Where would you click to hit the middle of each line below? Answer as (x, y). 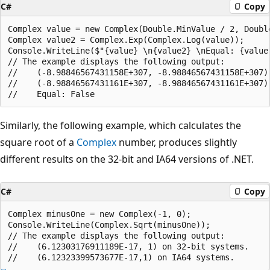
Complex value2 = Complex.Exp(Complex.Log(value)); (126, 39)
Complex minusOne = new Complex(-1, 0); (99, 214)
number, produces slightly (177, 142)
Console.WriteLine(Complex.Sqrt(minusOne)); (109, 224)
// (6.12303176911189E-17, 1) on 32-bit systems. (128, 246)
